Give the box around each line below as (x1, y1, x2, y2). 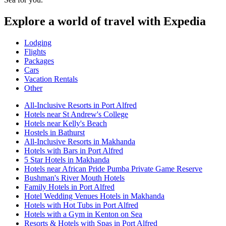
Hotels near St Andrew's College (24, 109, 128, 119)
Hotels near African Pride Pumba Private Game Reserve (24, 164, 202, 173)
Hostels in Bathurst (24, 128, 85, 137)
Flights (24, 47, 46, 56)
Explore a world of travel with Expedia (4, 15, 206, 28)
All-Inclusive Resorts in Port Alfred (24, 100, 137, 109)
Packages (24, 56, 54, 65)
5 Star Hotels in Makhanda (24, 155, 109, 164)
